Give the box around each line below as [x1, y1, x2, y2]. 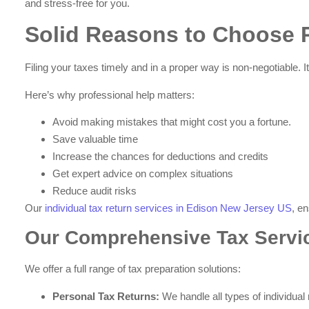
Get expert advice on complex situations [52, 167, 234, 179]
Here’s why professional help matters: [25, 88, 195, 101]
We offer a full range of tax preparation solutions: [25, 263, 241, 275]
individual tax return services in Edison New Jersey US [45, 201, 292, 214]
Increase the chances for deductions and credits [52, 150, 269, 162]
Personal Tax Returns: [52, 290, 163, 302]
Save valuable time [52, 132, 139, 145]
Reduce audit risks [52, 184, 137, 197]
